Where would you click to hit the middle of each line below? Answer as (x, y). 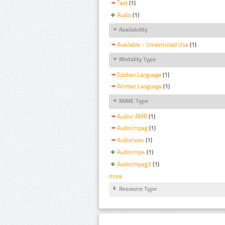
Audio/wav (131, 140)
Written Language (139, 87)
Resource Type (138, 189)
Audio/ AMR (132, 116)
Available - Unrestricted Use (153, 45)
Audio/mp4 (131, 152)
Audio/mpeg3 (134, 164)
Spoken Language (139, 75)
